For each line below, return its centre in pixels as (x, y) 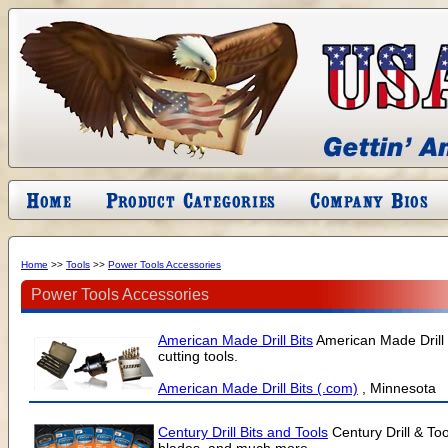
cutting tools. (198, 356)
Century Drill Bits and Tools (243, 432)
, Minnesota (399, 388)
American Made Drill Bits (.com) (258, 388)
